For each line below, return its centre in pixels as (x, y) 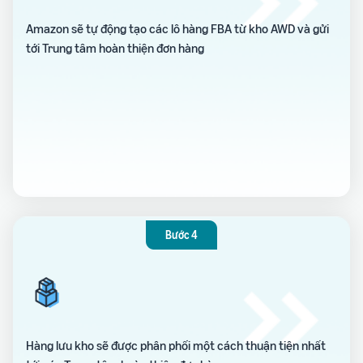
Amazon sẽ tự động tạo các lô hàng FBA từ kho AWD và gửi (177, 29)
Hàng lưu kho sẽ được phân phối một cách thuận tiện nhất (176, 346)
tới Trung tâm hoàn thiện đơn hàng (115, 48)
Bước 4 (181, 235)
